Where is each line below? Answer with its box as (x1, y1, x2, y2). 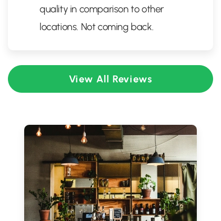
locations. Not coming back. (39, 21, 154, 33)
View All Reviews (69, 73, 152, 85)
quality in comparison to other (39, 3, 164, 15)
